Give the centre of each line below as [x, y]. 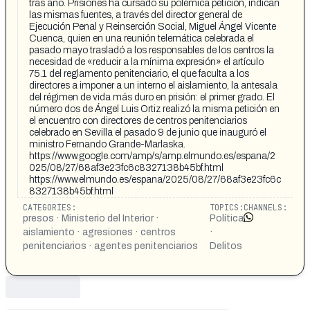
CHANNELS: [265, 208]
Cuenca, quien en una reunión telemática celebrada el [142, 38]
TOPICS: [226, 208]
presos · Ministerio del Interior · [91, 218]
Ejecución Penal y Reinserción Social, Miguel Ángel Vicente [153, 27]
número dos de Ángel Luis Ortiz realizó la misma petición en [154, 109]
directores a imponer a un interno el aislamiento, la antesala [153, 85]
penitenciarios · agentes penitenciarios [110, 246]
